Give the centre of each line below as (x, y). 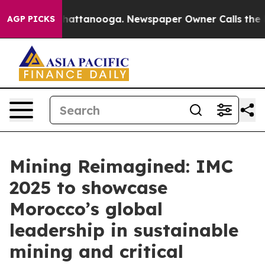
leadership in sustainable (124, 230)
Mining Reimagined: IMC (121, 166)
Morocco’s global (86, 209)
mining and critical (96, 251)
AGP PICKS (31, 19)
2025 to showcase (88, 188)
